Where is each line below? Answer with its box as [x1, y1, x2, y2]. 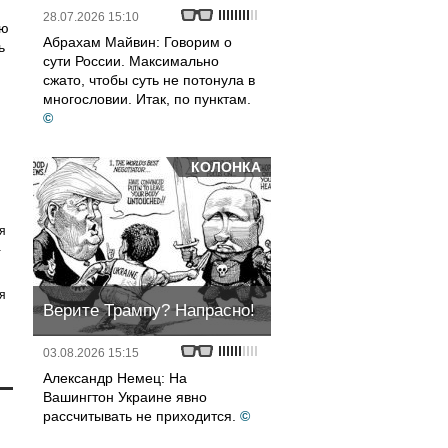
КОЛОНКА [191, 159, 261, 175]
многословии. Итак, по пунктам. [43, 91, 251, 107]
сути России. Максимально [43, 53, 219, 69]
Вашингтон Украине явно [43, 389, 207, 405]
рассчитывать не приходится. [43, 408, 236, 424]
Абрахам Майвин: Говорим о [43, 34, 232, 50]
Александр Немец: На [43, 370, 187, 386]
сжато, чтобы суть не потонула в [43, 72, 255, 88]
